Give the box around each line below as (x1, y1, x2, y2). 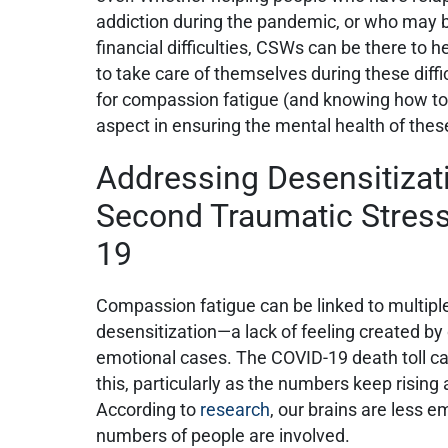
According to (96, 399, 201, 420)
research (200, 399, 271, 420)
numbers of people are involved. (96, 425, 355, 446)
